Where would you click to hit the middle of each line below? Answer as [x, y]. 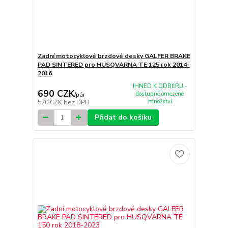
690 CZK [56, 94]
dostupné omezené [160, 94]
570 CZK [50, 103]
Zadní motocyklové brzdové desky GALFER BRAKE [114, 56]
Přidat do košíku [123, 118]
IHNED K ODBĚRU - [160, 86]
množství [160, 101]
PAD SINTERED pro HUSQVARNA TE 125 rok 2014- [113, 64]
